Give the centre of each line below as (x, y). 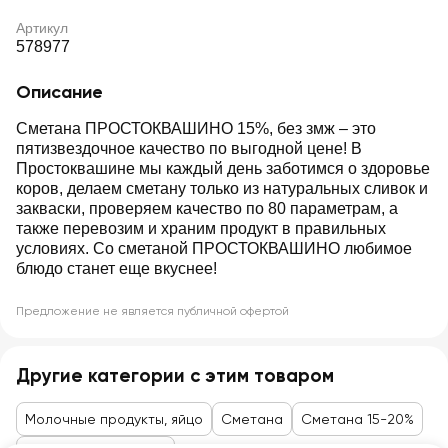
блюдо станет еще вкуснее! (116, 268)
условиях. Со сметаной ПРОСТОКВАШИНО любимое (214, 248)
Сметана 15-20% (357, 419)
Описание (59, 92)
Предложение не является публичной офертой (152, 311)
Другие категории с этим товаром (175, 375)
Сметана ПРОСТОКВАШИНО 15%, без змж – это (196, 128)
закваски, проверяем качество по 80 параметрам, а (207, 208)
